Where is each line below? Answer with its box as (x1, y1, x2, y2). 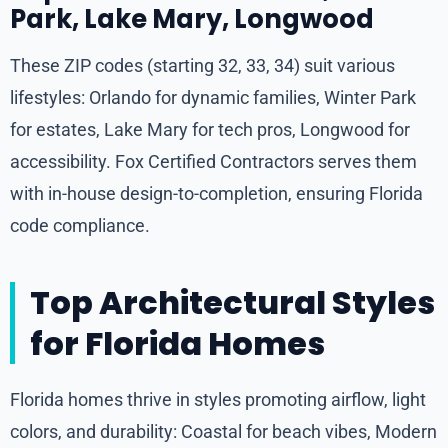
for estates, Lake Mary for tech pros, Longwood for (10, 118, 410, 140)
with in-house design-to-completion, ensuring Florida (10, 182, 423, 204)
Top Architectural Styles (30, 279, 435, 325)
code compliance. (10, 214, 150, 236)
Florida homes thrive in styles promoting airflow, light (10, 388, 426, 410)
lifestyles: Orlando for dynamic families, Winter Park (10, 86, 416, 108)
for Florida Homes (30, 320, 325, 366)
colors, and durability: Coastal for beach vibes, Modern (10, 420, 437, 442)
